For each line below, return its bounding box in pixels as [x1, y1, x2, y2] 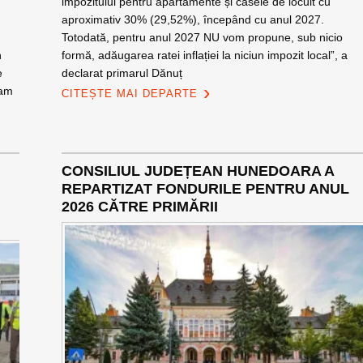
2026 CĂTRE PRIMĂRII [61, 199, 218, 215]
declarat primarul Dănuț [61, 66, 182, 79]
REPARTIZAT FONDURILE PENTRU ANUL [61, 181, 349, 197]
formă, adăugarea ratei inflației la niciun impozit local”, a [61, 49, 348, 62]
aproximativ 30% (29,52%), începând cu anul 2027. [61, 13, 324, 26]
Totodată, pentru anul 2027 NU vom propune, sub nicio [61, 31, 343, 44]
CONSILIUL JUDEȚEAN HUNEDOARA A [61, 163, 334, 179]
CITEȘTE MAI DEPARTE [61, 88, 198, 100]
